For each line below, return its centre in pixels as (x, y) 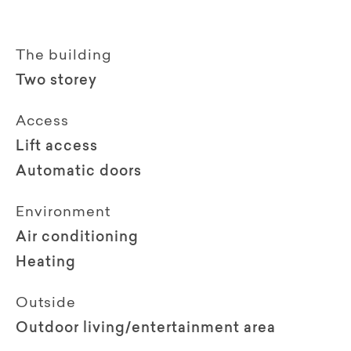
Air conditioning (77, 238)
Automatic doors (79, 172)
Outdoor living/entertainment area (146, 329)
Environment (63, 213)
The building (64, 56)
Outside (46, 304)
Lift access (57, 147)
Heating (46, 263)
